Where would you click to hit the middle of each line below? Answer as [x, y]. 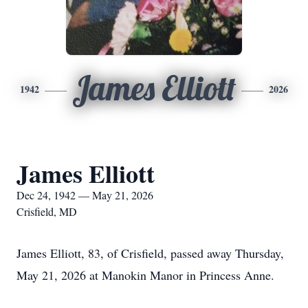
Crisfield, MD [47, 211]
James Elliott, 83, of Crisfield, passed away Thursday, [150, 253]
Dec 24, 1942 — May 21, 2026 [85, 195]
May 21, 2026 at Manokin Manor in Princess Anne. [145, 275]
